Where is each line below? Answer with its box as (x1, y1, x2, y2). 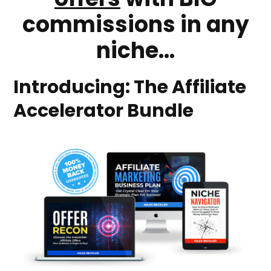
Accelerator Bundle (13, 97, 194, 123)
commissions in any (22, 8, 249, 40)
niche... (96, 34, 175, 66)
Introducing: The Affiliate (13, 74, 246, 100)
